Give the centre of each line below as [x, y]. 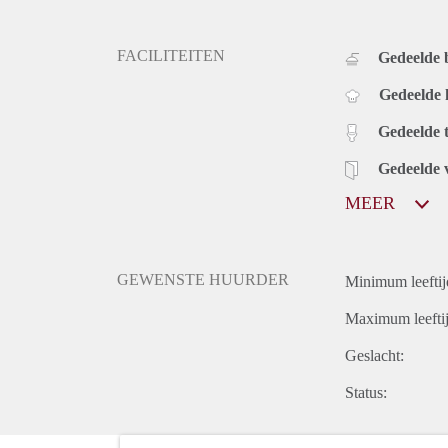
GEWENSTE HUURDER [203, 279]
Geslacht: [374, 355]
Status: [366, 392]
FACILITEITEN [171, 55]
